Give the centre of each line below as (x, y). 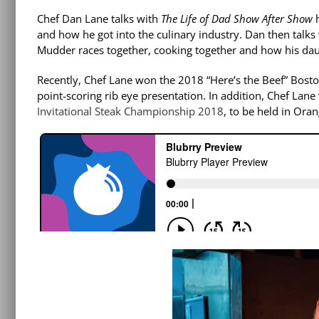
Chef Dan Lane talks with (99, 19)
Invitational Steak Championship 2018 (130, 111)
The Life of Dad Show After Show (238, 19)
